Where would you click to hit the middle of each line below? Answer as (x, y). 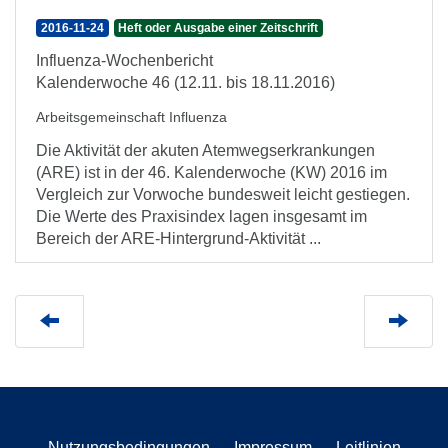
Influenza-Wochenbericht (124, 60)
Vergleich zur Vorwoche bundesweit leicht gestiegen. (223, 194)
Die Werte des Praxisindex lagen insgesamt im (201, 216)
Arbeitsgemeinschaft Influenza (131, 117)
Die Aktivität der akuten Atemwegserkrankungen (205, 150)
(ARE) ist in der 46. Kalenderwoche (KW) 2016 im (211, 172)
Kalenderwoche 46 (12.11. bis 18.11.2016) (185, 82)
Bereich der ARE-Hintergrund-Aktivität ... (178, 238)
